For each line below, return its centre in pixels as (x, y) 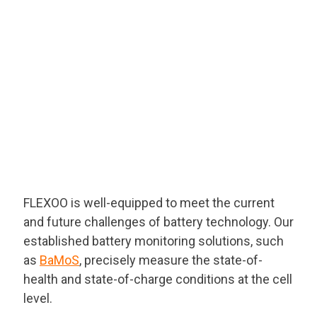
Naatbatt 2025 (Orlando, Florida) (158, 155)
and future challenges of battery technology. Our (158, 222)
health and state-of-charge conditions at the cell (158, 279)
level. (38, 299)
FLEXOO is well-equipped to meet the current (149, 203)
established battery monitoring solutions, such (154, 241)
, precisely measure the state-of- (171, 260)
